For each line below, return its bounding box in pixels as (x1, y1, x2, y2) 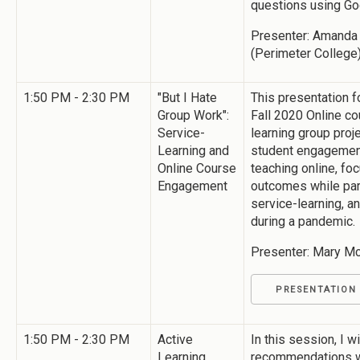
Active (157, 331, 193, 347)
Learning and (157, 142, 229, 158)
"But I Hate (157, 89, 217, 105)
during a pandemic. (251, 213, 355, 229)
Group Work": (157, 107, 229, 123)
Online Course (157, 160, 236, 176)
